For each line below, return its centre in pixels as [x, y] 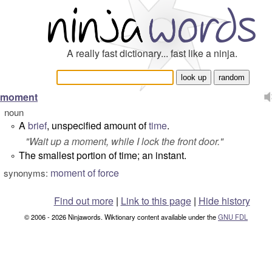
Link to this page [156, 201]
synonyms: [26, 173]
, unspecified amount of [98, 125]
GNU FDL [233, 217]
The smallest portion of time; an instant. [103, 155]
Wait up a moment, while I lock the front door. [124, 141]
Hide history [224, 201]
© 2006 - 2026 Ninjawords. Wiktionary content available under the [121, 217]
